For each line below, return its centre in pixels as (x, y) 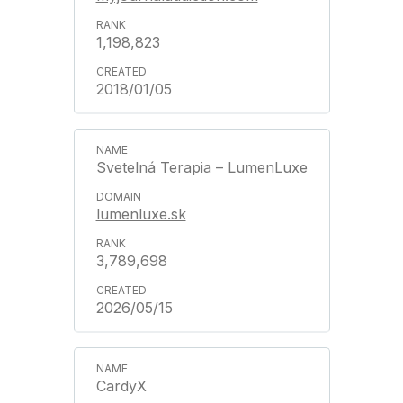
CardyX (121, 386)
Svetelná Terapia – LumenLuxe (201, 167)
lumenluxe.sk (141, 214)
